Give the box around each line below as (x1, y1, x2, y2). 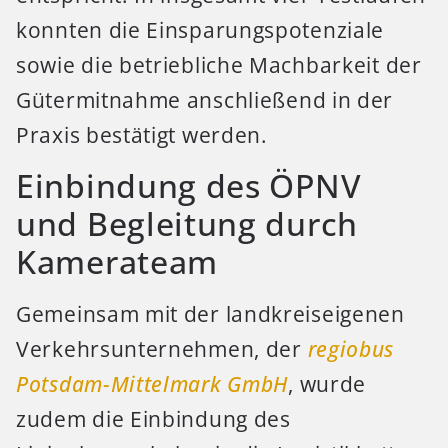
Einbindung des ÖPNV (16, 164, 362, 208)
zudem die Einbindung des (16, 405, 291, 434)
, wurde (288, 370, 367, 399)
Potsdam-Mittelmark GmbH (16, 370, 289, 399)
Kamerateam (16, 240, 218, 284)
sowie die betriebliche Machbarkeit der (16, 50, 422, 79)
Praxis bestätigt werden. (16, 120, 268, 149)
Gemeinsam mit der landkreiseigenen (16, 300, 405, 329)
